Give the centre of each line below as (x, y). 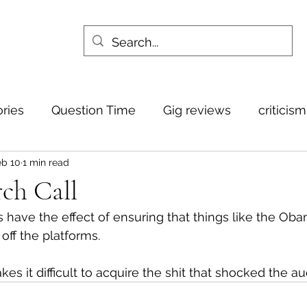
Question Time (94, 110)
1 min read (46, 162)
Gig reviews (197, 110)
